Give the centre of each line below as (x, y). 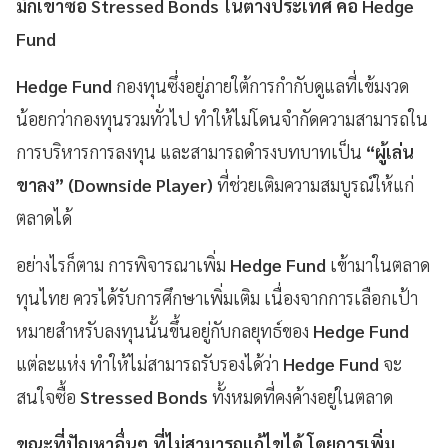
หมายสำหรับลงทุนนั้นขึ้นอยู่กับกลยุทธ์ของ (164, 330)
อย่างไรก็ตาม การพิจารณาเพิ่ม (123, 264)
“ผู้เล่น (388, 151)
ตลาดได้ (44, 217)
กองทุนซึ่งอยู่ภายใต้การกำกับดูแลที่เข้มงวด (262, 85)
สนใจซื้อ (48, 396)
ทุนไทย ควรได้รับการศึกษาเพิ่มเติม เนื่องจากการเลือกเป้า (217, 297)
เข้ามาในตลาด (380, 264)
